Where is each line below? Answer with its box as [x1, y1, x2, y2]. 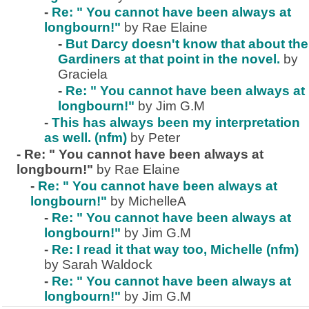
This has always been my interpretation [52, 115, 300, 130]
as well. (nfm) [44, 130, 127, 146]
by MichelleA [110, 194, 186, 209]
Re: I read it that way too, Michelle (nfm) [52, 242, 299, 257]
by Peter [130, 130, 180, 146]
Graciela [58, 67, 108, 82]
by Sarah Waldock [44, 257, 152, 272]
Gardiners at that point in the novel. [58, 52, 280, 67]
